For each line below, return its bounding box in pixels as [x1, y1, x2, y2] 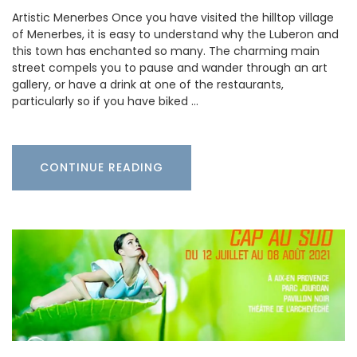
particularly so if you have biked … [12, 92, 198, 109]
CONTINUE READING [40, 159, 163, 175]
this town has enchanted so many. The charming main [12, 42, 320, 59]
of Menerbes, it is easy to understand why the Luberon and [12, 25, 339, 42]
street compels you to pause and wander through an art [12, 59, 328, 76]
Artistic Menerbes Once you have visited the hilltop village [12, 9, 334, 25]
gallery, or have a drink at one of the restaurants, [12, 76, 284, 92]
